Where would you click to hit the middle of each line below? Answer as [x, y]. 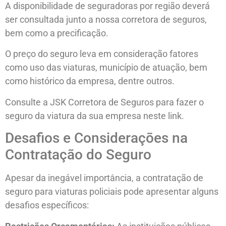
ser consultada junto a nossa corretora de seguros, [106, 20]
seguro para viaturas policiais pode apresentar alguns [112, 192]
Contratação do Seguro [78, 155]
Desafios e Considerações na [96, 138]
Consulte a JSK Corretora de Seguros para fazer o [104, 102]
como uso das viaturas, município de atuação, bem [106, 68]
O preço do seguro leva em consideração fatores [102, 54]
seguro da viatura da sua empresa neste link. [95, 116]
